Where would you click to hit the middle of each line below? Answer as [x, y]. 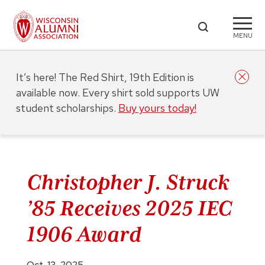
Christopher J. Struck [127, 182]
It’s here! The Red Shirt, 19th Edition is [105, 77]
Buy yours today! [157, 108]
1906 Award [84, 234]
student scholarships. [67, 108]
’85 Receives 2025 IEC [129, 208]
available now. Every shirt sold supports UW [117, 93]
